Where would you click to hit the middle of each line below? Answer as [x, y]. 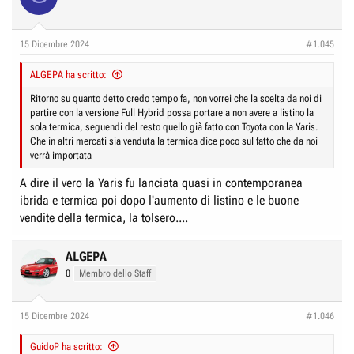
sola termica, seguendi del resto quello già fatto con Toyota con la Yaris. [174, 126]
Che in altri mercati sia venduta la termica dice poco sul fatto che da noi [174, 141]
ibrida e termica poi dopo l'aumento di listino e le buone [159, 200]
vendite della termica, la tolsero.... [104, 217]
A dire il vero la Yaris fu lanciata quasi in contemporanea [161, 183]
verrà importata [61, 155]
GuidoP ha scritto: [66, 346]
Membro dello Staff [115, 273]
